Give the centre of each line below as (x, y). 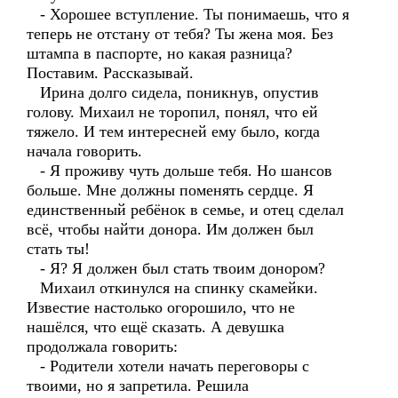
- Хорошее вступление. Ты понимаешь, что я (188, 14)
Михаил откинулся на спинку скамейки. (172, 288)
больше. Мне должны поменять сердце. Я (170, 190)
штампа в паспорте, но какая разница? (159, 53)
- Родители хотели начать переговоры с (168, 366)
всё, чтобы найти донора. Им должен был (170, 229)
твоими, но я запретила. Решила (138, 386)
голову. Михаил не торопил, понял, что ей (172, 112)
